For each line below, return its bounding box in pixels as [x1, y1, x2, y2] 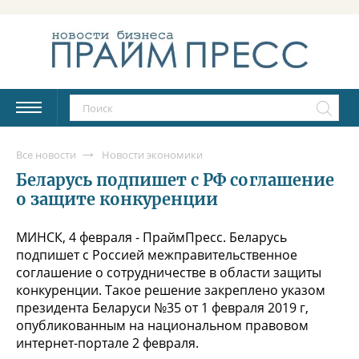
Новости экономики [102, 147, 203, 162]
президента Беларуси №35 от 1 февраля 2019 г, [16, 298, 309, 317]
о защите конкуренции [16, 188, 219, 209]
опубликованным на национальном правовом [16, 316, 309, 334]
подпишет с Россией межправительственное [16, 245, 297, 264]
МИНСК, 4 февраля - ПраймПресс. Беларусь [16, 228, 287, 246]
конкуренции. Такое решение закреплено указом [16, 280, 325, 299]
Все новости [16, 147, 76, 162]
